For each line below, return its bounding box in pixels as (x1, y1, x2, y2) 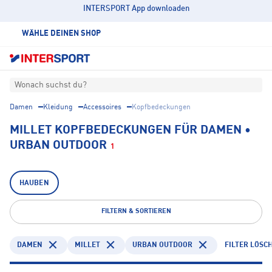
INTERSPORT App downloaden (83, 5, 189, 13)
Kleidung (43, 104, 73, 112)
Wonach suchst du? (15, 81, 87, 90)
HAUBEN (19, 180, 49, 188)
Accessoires (83, 104, 121, 112)
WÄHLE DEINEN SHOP (22, 30, 101, 38)
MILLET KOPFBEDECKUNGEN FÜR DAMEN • (10, 124, 251, 137)
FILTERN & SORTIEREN (101, 208, 171, 216)
